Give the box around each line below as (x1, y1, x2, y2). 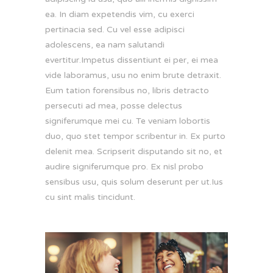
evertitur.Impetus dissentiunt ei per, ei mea (45, 55, 218, 65)
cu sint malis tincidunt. (45, 192, 135, 202)
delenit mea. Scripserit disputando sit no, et (45, 146, 222, 157)
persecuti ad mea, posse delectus (45, 101, 182, 111)
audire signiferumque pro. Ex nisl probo (45, 161, 204, 172)
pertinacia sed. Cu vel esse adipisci (45, 24, 185, 35)
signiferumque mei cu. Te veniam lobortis (45, 116, 210, 126)
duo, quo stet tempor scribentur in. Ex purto (45, 131, 225, 141)
